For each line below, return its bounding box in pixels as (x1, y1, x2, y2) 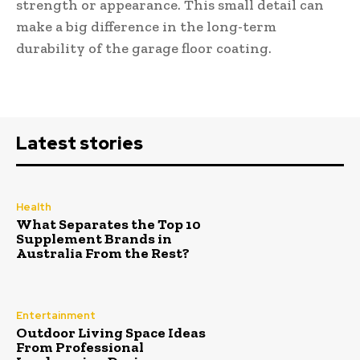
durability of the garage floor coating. (16, 39, 272, 57)
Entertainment (16, 308, 96, 322)
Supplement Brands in (16, 230, 172, 248)
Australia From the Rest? (16, 244, 190, 263)
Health (16, 200, 51, 215)
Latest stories (16, 131, 143, 155)
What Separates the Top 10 (16, 215, 201, 234)
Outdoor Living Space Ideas (16, 323, 206, 342)
